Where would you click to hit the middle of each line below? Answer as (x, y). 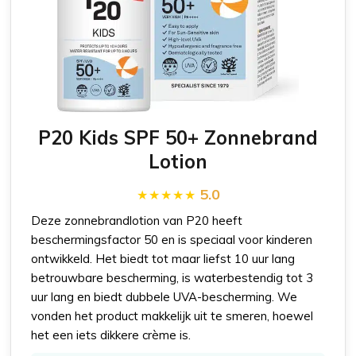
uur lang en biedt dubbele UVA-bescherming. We (164, 296)
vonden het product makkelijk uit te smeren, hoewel (172, 315)
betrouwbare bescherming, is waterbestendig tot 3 (172, 277)
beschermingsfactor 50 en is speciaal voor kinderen (172, 239)
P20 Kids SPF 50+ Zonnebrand (178, 137)
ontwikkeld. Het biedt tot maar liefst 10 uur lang (163, 258)
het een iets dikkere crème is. (111, 335)
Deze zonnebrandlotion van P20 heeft (137, 220)
